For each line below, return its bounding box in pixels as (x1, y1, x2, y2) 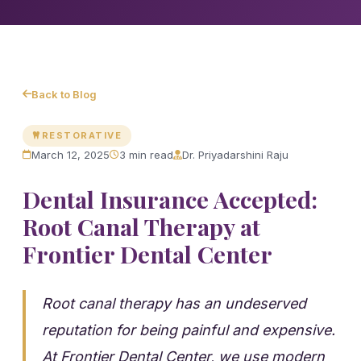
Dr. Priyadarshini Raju (182, 147, 288, 161)
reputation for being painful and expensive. (42, 321, 335, 338)
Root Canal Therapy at (23, 210, 260, 242)
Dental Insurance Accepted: (23, 183, 317, 214)
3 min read (119, 147, 173, 161)
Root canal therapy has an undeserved (42, 294, 306, 312)
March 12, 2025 (31, 147, 110, 161)
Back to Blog (31, 87, 97, 101)
